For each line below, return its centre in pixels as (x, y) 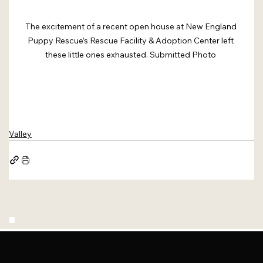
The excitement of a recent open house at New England (131, 26)
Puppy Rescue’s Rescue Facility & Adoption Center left (131, 40)
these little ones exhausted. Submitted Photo (131, 54)
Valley (20, 134)
